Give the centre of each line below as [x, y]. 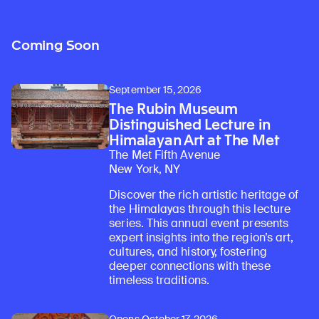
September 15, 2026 [156, 89]
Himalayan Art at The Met [194, 141]
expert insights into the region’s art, [202, 238]
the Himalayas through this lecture [200, 209]
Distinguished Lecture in [190, 125]
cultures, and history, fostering [188, 252]
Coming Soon [56, 45]
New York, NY [145, 169]
